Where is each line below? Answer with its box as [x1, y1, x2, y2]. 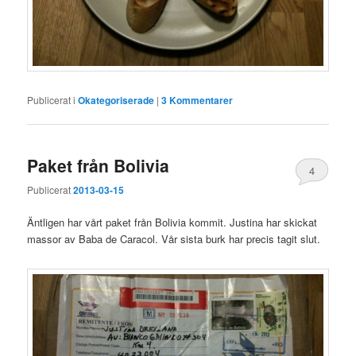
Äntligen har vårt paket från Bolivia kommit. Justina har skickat [27, 215, 318, 230]
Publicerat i [27, 92, 76, 106]
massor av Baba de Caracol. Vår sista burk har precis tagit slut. [27, 231, 321, 247]
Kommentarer [167, 92, 234, 107]
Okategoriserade [78, 92, 155, 107]
